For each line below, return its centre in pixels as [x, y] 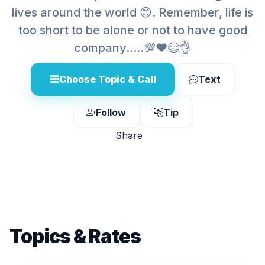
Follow [111, 112]
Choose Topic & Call [107, 79]
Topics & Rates [75, 236]
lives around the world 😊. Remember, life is [132, 12]
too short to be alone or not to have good [132, 30]
